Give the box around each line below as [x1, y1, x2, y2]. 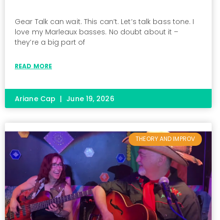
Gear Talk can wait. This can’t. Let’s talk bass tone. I [15, 17, 194, 27]
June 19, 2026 [64, 94, 114, 104]
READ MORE [15, 62, 52, 71]
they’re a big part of [15, 37, 85, 48]
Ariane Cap [15, 94, 58, 104]
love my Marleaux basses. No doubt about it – [15, 27, 179, 37]
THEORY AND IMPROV [136, 135, 195, 143]
